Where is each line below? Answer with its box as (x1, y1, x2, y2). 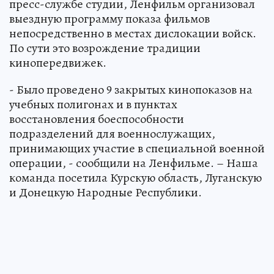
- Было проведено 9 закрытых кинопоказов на (9, 81, 253, 98)
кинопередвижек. (9, 54, 106, 72)
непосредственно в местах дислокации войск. (9, 25, 256, 42)
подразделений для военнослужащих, (9, 125, 215, 143)
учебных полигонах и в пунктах (9, 96, 177, 113)
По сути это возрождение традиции (9, 40, 201, 57)
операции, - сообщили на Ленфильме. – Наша (9, 155, 258, 172)
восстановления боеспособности (9, 111, 184, 128)
